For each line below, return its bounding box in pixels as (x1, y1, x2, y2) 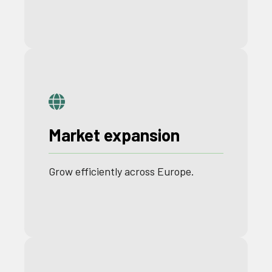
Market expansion (49, 124, 180, 145)
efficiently (75, 165, 122, 178)
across (124, 165, 155, 178)
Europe (157, 165, 191, 178)
